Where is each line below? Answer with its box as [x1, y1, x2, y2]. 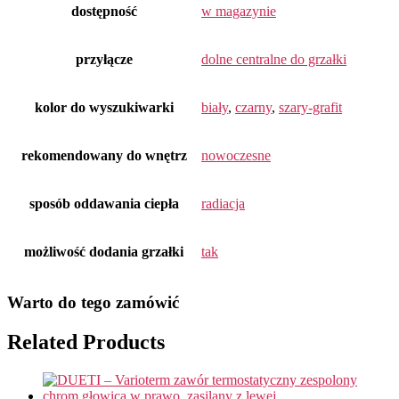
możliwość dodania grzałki [24, 243, 183, 259]
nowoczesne [201, 147, 271, 163]
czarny [235, 99, 272, 115]
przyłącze [75, 51, 133, 67]
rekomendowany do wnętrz [20, 147, 187, 163]
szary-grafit [279, 99, 342, 115]
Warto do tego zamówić [7, 293, 179, 313]
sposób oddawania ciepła [28, 195, 179, 211]
